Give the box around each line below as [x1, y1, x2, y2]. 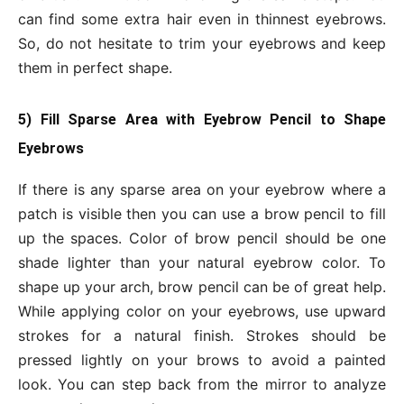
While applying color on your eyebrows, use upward [18, 302, 386, 321]
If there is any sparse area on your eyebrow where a [18, 180, 386, 199]
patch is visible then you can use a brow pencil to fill [18, 205, 386, 224]
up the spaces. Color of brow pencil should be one [18, 229, 386, 248]
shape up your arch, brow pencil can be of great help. [18, 278, 386, 297]
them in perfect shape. [18, 59, 172, 78]
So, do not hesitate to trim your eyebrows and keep [18, 34, 386, 53]
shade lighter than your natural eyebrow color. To [18, 253, 386, 272]
